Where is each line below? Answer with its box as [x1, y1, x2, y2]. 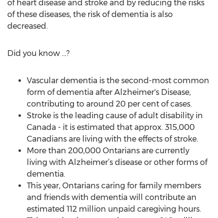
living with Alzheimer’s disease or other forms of [27, 158, 207, 167]
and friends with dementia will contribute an [27, 193, 197, 202]
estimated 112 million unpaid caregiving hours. [27, 204, 201, 214]
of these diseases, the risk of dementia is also [7, 10, 173, 19]
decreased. [7, 21, 48, 31]
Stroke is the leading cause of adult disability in [27, 111, 203, 120]
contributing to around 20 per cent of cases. [27, 99, 192, 109]
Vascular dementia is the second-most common [27, 76, 209, 85]
